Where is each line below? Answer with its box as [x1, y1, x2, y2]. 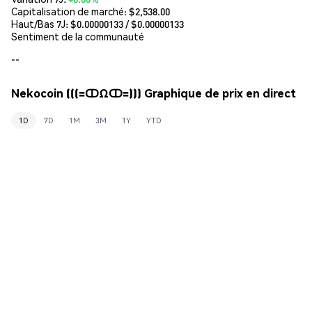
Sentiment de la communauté [11, 29, 144, 42]
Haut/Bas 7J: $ [11, 17, 77, 30]
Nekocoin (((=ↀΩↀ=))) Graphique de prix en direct [11, 86, 296, 101]
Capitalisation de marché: [11, 4, 129, 17]
